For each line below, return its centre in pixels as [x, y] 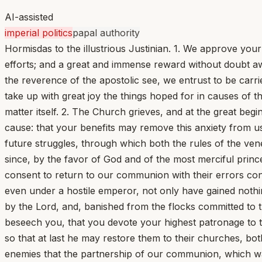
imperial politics [39, 32]
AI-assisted [29, 17]
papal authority [106, 32]
